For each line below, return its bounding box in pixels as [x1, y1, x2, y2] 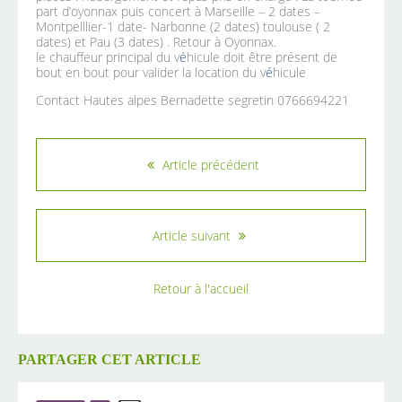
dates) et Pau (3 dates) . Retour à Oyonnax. [36, 33, 276, 51]
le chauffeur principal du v [36, 48, 179, 66]
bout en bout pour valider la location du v [36, 64, 266, 82]
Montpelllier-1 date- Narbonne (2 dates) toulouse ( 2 [36, 18, 330, 36]
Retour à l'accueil [153, 280, 249, 298]
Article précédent [159, 156, 259, 174]
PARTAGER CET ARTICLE [18, 351, 201, 369]
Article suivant [152, 227, 234, 245]
